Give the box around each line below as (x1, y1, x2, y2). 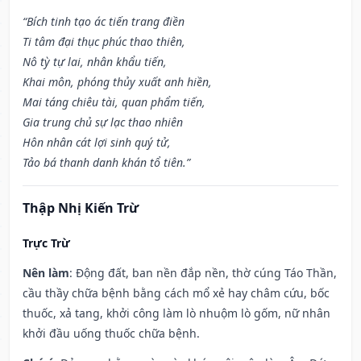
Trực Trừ (23, 235, 70, 251)
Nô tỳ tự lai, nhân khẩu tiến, (23, 54, 167, 70)
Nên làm (23, 265, 69, 281)
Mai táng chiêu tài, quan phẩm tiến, (23, 94, 205, 110)
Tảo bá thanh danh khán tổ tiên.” (23, 155, 190, 171)
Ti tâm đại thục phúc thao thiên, (23, 34, 185, 50)
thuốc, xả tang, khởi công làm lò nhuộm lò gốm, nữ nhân (23, 305, 330, 322)
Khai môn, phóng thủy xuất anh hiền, (23, 74, 212, 90)
